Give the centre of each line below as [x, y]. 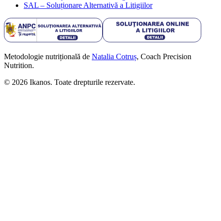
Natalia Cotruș [114, 56]
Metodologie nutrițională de [47, 56]
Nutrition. [19, 65]
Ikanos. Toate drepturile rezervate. [81, 82]
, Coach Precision [164, 56]
